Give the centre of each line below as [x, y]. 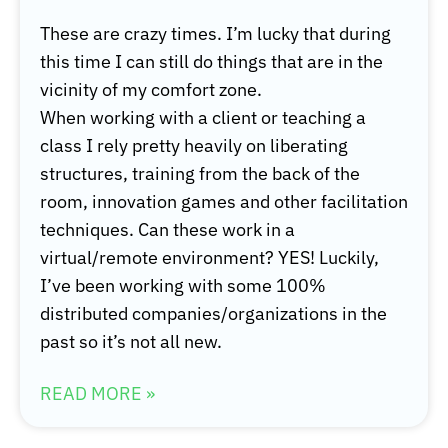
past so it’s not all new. [131, 342]
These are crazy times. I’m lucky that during [215, 34]
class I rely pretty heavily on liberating [194, 146]
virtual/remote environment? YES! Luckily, [209, 258]
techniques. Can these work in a [167, 230]
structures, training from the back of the [200, 174]
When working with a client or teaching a [203, 118]
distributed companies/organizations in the [213, 314]
